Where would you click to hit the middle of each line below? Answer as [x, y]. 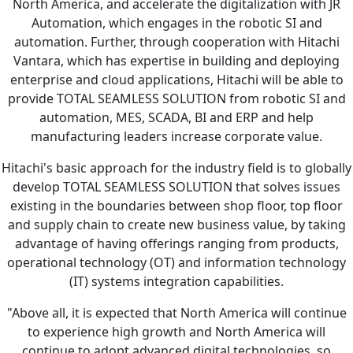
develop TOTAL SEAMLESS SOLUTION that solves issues [176, 187]
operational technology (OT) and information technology [176, 263]
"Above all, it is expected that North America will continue [176, 313]
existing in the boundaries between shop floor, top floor [176, 206]
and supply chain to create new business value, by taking [176, 225]
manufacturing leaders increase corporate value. [176, 137]
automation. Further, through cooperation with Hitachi [176, 42]
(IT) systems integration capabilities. [176, 282]
